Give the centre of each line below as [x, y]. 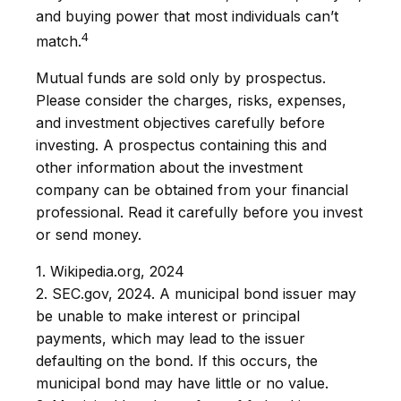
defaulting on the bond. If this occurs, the [177, 361]
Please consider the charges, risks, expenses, [191, 101]
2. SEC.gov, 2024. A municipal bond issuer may [196, 294]
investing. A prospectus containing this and [181, 145]
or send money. [89, 235]
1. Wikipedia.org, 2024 [110, 272]
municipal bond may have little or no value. [182, 384]
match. [59, 42]
